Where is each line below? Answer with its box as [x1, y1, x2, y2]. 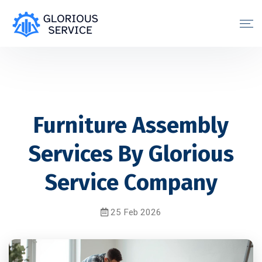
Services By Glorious [28, 140, 234, 167]
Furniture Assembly [33, 112, 229, 139]
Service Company [44, 169, 218, 196]
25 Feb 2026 [108, 207, 161, 218]
